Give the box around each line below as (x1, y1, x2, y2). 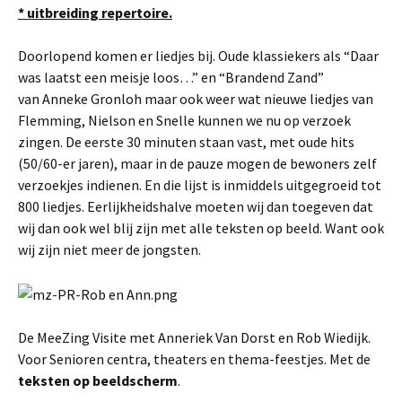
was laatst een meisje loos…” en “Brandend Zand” (18, 67, 324, 86)
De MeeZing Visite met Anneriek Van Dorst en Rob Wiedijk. (18, 328, 371, 347)
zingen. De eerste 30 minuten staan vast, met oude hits (18, 132, 354, 151)
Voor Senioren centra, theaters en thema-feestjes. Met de (18, 350, 371, 369)
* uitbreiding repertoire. (18, 3, 172, 22)
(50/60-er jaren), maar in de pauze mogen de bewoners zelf (18, 153, 377, 172)
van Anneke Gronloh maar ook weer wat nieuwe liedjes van (18, 89, 373, 108)
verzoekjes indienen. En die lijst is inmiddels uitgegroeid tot (18, 175, 381, 194)
